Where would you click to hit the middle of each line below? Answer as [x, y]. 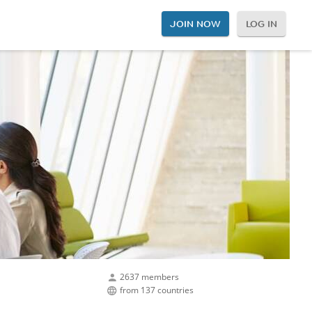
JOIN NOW [195, 24]
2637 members [149, 276]
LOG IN [261, 24]
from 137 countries [157, 290]
